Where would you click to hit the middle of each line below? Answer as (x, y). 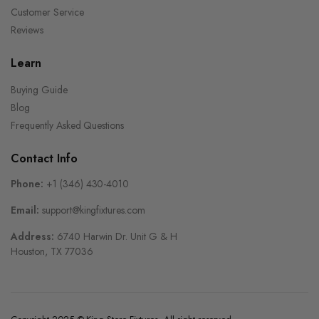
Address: (32, 237)
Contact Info (44, 159)
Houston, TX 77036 (52, 252)
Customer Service (47, 12)
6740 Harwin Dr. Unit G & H (117, 237)
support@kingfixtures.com (94, 210)
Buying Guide (39, 90)
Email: (25, 210)
